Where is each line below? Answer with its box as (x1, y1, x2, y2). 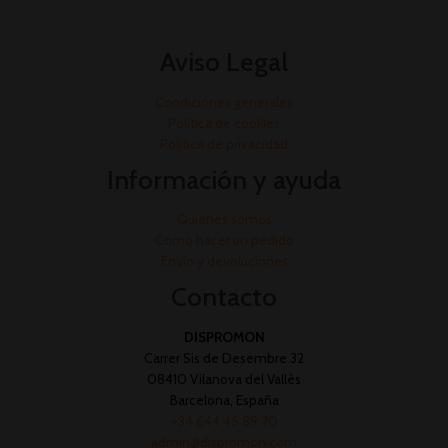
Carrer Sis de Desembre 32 (144, 349, 304, 366)
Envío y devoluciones (160, 253, 288, 270)
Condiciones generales (155, 93, 293, 110)
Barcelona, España (169, 391, 279, 408)
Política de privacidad (160, 135, 288, 152)
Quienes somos (176, 211, 272, 228)
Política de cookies (168, 114, 280, 131)
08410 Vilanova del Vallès (147, 370, 301, 387)
